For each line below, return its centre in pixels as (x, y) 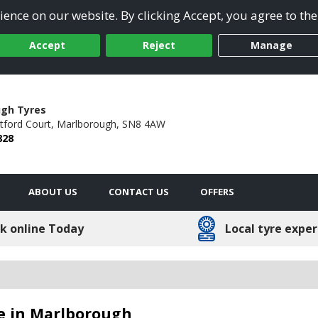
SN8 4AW (143, 124)
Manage (271, 45)
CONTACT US (139, 191)
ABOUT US (53, 191)
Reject (159, 45)
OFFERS (217, 191)
